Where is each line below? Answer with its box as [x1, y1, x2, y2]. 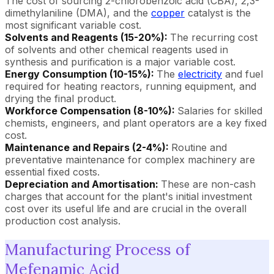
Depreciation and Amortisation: [5, 178, 161, 190]
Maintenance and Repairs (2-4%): [5, 141, 171, 154]
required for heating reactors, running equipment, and [5, 80, 256, 92]
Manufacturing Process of [5, 239, 190, 259]
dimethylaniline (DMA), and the [5, 7, 151, 19]
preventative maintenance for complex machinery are [5, 154, 255, 166]
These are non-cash [161, 178, 256, 190]
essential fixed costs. [5, 166, 100, 178]
